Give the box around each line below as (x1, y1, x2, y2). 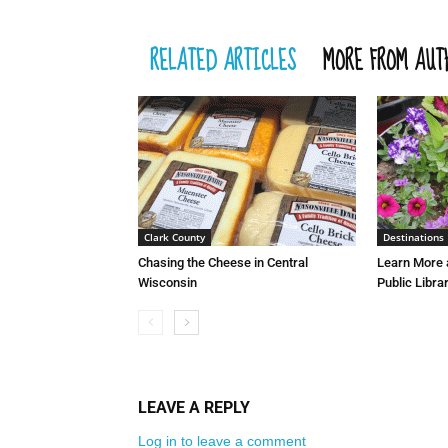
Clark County (144, 230, 205, 245)
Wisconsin (138, 275, 197, 291)
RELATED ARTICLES (150, 39, 296, 85)
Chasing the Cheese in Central (138, 255, 308, 271)
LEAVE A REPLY (138, 398, 250, 418)
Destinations (383, 230, 444, 245)
